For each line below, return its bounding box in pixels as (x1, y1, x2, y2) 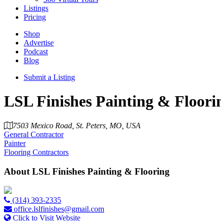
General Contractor (4, 130, 64, 139)
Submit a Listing (24, 73, 75, 81)
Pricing (24, 13, 46, 21)
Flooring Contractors (4, 147, 69, 156)
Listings (24, 4, 48, 12)
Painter (4, 139, 26, 147)
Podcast (24, 47, 48, 56)
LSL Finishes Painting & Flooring (30, 166, 170, 177)
